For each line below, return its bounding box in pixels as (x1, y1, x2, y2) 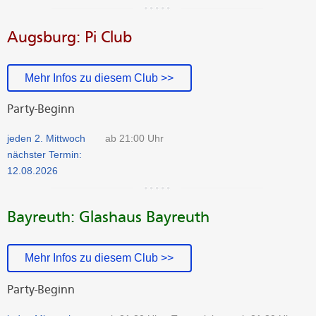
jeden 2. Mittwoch (7, 133, 85, 145)
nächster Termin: (7, 149, 82, 161)
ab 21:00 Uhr (104, 133, 164, 145)
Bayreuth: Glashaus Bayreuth (7, 207, 209, 227)
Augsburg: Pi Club (7, 27, 132, 47)
